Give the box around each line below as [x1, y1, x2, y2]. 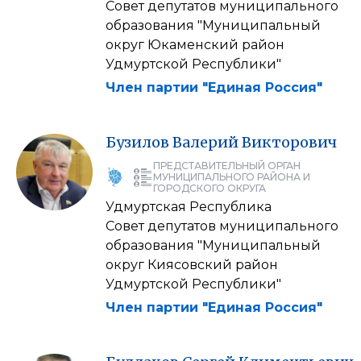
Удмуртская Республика [106, 198, 272, 214]
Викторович [242, 132, 337, 151]
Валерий [172, 132, 239, 151]
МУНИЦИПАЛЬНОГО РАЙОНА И [153, 170, 310, 183]
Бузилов [106, 132, 169, 151]
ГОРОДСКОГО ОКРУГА [153, 181, 266, 194]
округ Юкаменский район [106, 36, 284, 52]
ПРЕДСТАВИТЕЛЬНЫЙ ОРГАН [153, 159, 301, 172]
